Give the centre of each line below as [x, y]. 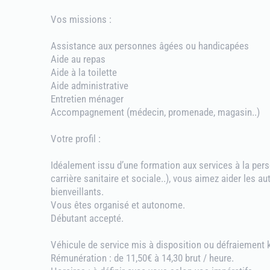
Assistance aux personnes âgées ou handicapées [150, 46]
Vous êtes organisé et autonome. [118, 205]
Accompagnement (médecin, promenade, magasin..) [155, 112]
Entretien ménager [87, 99]
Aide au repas [78, 59]
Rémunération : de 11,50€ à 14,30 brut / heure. [142, 258]
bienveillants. [77, 192]
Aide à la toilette [84, 72]
